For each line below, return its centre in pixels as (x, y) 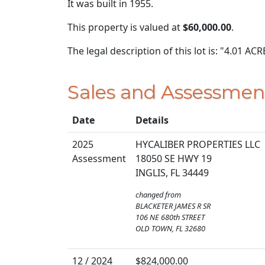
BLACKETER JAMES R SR (173, 206)
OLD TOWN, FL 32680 (170, 228)
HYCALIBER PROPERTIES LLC (198, 144)
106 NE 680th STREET (170, 217)
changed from (158, 194)
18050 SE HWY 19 (174, 158)
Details (152, 120)
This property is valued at (125, 28)
